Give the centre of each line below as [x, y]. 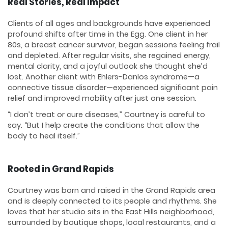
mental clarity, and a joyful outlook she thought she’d [108, 66]
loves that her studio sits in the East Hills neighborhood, [111, 212]
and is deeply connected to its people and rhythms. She [112, 201]
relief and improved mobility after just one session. [102, 98]
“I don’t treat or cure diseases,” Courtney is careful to [106, 115]
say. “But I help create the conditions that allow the [104, 125]
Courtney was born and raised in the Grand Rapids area [111, 191]
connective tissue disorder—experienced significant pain [113, 88]
